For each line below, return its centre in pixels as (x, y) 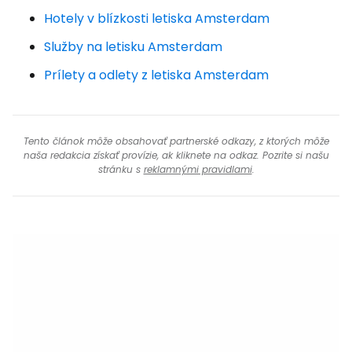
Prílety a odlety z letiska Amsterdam (156, 75)
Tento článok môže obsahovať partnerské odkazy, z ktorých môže (176, 141)
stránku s (121, 169)
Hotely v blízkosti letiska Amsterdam (157, 18)
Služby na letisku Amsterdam (133, 47)
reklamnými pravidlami (198, 169)
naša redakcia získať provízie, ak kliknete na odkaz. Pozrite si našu (176, 155)
